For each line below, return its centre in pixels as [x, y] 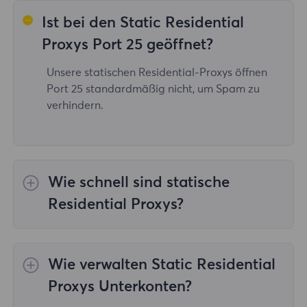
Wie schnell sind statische [138, 183]
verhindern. [75, 105]
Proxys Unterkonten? [120, 287]
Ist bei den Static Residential [143, 23]
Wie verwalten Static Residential [161, 266]
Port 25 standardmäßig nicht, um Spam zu [153, 89]
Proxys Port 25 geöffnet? [128, 45]
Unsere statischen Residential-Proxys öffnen [157, 72]
